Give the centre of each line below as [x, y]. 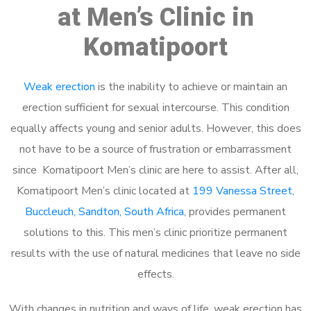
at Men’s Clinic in [155, 17]
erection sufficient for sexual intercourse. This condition [155, 107]
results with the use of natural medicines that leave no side [155, 253]
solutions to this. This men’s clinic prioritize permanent [155, 232]
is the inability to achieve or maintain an [191, 86]
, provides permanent [235, 211]
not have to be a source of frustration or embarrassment [155, 149]
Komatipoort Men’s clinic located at [104, 191]
